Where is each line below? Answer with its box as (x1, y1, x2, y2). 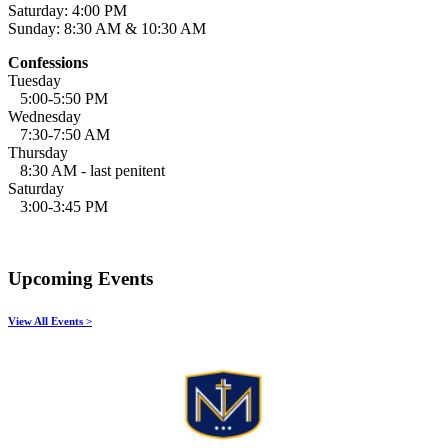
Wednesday (8, 107, 81, 125)
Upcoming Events (8, 268, 153, 290)
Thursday (8, 143, 68, 161)
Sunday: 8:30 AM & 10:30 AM (8, 19, 206, 37)
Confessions (8, 53, 88, 71)
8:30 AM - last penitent (8, 161, 165, 179)
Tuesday (8, 71, 61, 89)
